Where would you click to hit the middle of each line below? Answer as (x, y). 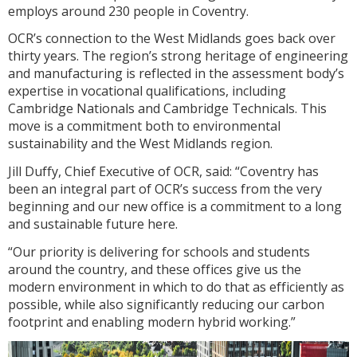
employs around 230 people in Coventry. (130, 11)
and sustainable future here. (96, 224)
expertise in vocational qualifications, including (147, 91)
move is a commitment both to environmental (144, 126)
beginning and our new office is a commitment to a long (175, 207)
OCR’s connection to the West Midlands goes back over (172, 39)
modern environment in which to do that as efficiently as (176, 287)
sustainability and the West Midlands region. (140, 144)
